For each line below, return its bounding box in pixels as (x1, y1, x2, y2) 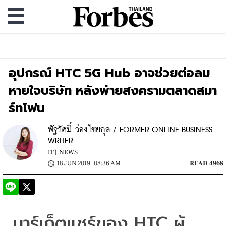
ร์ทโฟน (9, 99, 45, 118)
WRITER (48, 137, 73, 145)
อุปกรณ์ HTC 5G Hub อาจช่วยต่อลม (9, 64, 210, 82)
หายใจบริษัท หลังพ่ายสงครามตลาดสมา (9, 81, 217, 100)
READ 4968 (190, 160, 223, 167)
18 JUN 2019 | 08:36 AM (57, 160, 121, 167)
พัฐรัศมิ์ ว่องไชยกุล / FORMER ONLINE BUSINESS (48, 126, 212, 134)
